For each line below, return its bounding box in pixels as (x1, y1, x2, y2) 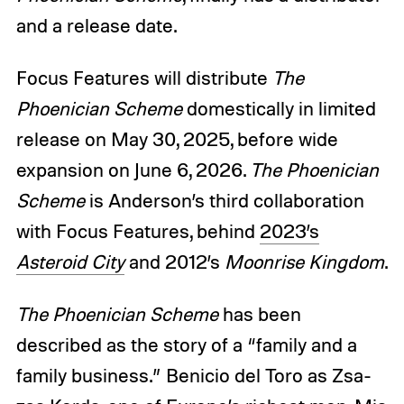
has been (222, 301, 301, 326)
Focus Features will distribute (15, 65, 272, 89)
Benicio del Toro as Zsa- (165, 363, 372, 387)
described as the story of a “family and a (15, 332, 357, 356)
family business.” (15, 363, 166, 387)
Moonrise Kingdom (224, 249, 384, 273)
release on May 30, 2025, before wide (15, 126, 338, 151)
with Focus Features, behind (15, 218, 260, 243)
